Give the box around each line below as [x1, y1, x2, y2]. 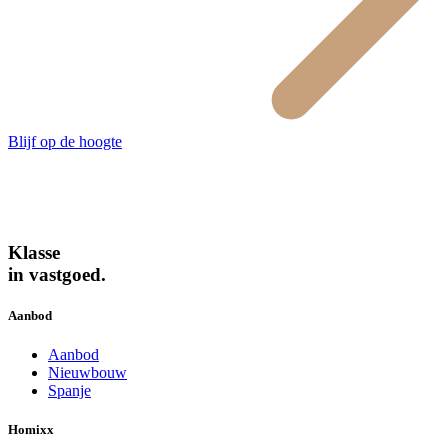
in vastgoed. [8, 263, 106, 285]
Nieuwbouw [48, 363, 127, 381]
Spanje [48, 381, 91, 399]
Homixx [8, 422, 54, 438]
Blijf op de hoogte [8, 133, 122, 151]
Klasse [8, 241, 60, 263]
